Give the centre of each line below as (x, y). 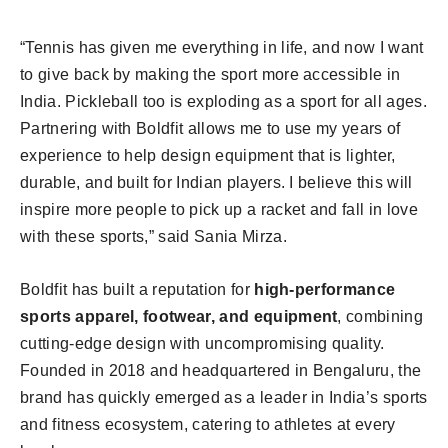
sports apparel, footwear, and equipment (179, 316)
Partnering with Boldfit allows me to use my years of (210, 128)
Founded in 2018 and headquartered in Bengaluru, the (221, 370)
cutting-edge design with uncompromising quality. (202, 343)
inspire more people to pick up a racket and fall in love (219, 209)
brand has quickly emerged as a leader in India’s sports (224, 397)
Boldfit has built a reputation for (137, 289)
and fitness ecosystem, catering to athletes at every (208, 424)
